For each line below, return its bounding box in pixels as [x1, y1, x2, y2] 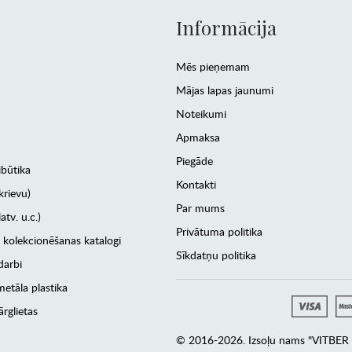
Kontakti [176, 177, 216, 192]
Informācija [176, 15, 277, 41]
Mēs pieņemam [176, 59, 250, 75]
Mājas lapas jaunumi [176, 82, 273, 98]
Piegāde [176, 153, 213, 169]
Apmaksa [176, 130, 220, 145]
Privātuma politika [176, 224, 262, 240]
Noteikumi [176, 106, 226, 122]
